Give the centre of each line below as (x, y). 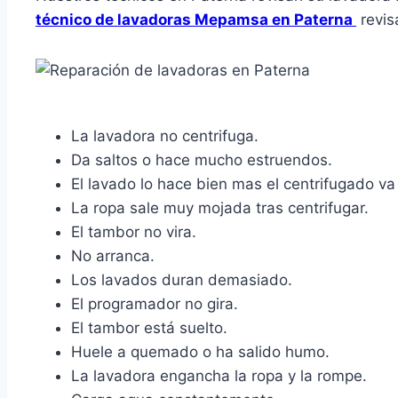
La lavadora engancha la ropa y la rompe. (219, 376)
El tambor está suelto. (149, 328)
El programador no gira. (155, 304)
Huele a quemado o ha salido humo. (200, 352)
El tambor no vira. (134, 232)
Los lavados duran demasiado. (182, 280)
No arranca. (113, 256)
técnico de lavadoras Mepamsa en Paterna (196, 20)
